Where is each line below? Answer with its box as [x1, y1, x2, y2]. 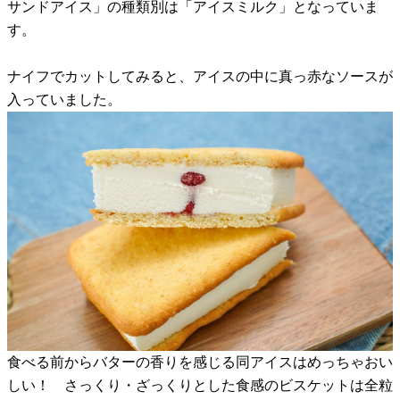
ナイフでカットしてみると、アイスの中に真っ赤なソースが [7, 69, 393, 85]
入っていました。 [7, 92, 121, 108]
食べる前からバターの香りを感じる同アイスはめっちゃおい [7, 354, 393, 370]
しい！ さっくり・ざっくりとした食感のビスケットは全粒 [7, 377, 393, 393]
